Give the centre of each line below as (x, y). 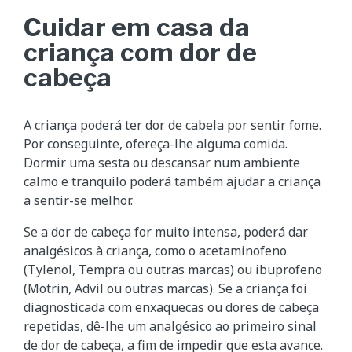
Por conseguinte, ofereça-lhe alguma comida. (156, 143)
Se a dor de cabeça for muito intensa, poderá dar (166, 231)
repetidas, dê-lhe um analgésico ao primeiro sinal (170, 326)
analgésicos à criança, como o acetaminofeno (155, 250)
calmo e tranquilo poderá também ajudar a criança (172, 181)
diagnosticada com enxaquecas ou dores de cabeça (171, 307)
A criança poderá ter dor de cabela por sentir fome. (172, 125)
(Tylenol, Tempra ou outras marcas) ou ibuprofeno (173, 269)
